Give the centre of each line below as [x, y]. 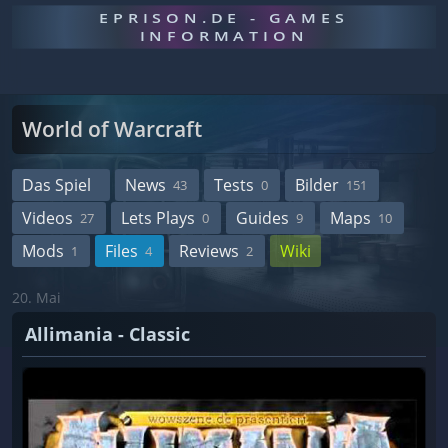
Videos [47, 218]
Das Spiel [56, 185]
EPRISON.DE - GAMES [224, 18]
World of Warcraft [112, 129]
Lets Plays [158, 218]
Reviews [209, 251]
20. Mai [36, 297]
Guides [262, 218]
